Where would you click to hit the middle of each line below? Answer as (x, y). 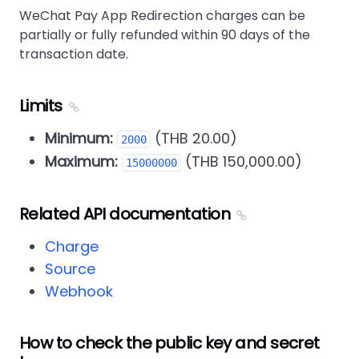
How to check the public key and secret (169, 343)
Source (70, 269)
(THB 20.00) (194, 139)
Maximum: (81, 162)
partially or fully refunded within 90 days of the (165, 35)
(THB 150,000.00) (242, 162)
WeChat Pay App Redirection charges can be (162, 16)
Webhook (79, 292)
